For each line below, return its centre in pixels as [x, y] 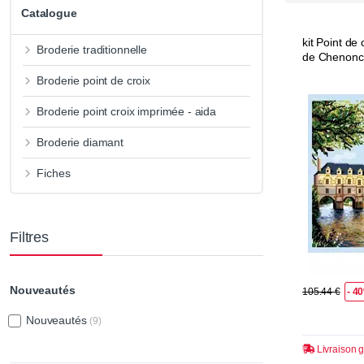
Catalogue [49, 13]
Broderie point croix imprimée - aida [127, 112]
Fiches [54, 173]
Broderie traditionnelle [92, 50]
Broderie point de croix [93, 81]
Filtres [29, 238]
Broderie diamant [80, 143]
